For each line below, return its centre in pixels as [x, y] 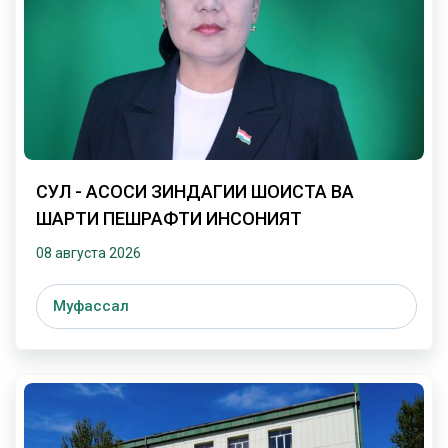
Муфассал [91, 305]
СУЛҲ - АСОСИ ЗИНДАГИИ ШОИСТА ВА [195, 191]
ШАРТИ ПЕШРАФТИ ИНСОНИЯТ [169, 218]
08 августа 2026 [88, 252]
